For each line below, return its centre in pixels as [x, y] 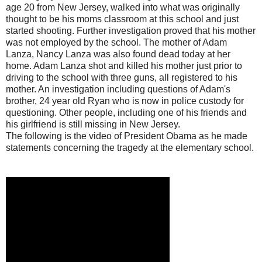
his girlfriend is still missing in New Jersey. [93, 124]
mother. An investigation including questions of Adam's [118, 89]
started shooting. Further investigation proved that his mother [131, 30]
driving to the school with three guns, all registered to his [122, 77]
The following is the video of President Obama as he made [127, 136]
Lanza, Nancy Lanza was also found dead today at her [118, 54]
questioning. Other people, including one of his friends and [126, 112]
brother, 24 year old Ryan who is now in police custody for [125, 101]
